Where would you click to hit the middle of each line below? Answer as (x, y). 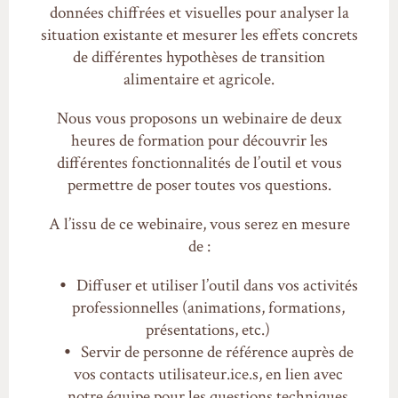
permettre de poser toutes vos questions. (199, 186)
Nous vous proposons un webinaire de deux (199, 119)
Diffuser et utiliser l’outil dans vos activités (217, 286)
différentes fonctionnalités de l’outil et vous (199, 163)
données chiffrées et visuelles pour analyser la (199, 13)
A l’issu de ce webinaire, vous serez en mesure (199, 225)
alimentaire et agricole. (199, 80)
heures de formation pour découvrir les (199, 141)
